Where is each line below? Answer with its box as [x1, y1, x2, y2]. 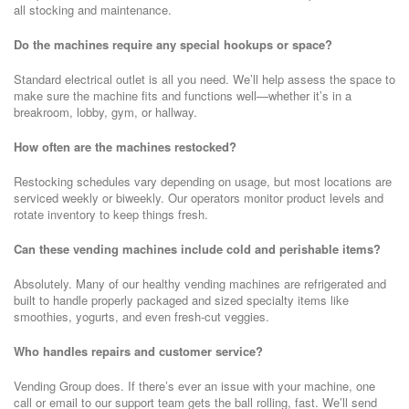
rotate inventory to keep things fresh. [14, 205, 208, 223]
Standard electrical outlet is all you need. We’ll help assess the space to [14, 70, 395, 88]
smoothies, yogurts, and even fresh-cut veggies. [14, 308, 269, 325]
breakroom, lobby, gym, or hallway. [14, 103, 197, 121]
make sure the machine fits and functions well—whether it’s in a [14, 87, 351, 104]
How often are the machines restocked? [14, 138, 236, 155]
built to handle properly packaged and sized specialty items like [14, 291, 349, 309]
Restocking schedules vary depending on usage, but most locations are [14, 173, 392, 190]
